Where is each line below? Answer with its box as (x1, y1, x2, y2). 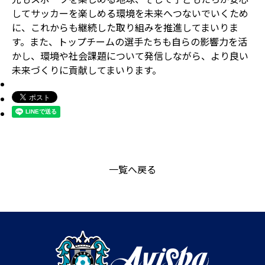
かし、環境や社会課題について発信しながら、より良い (12, 48, 248, 63)
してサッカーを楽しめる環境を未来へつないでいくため (12, 5, 248, 20)
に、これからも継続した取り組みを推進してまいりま (12, 20, 238, 34)
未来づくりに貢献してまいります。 (12, 62, 161, 77)
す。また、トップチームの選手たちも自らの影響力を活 (12, 34, 247, 49)
